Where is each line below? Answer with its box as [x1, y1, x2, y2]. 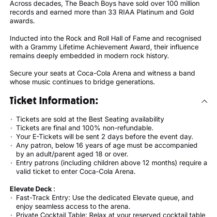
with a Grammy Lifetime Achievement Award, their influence [10, 43, 199, 51]
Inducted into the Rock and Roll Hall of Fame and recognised [10, 34, 201, 43]
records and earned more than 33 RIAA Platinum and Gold [10, 8, 194, 16]
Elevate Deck [10, 185, 53, 193]
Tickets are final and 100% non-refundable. [16, 124, 155, 132]
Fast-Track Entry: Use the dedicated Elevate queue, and [16, 193, 194, 202]
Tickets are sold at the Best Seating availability [16, 115, 166, 124]
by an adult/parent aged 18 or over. [16, 150, 128, 158]
